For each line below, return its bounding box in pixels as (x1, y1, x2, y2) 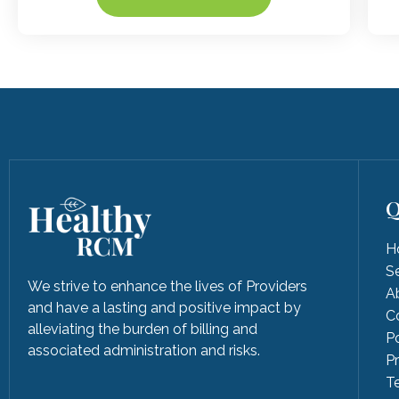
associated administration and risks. (28, 341, 260, 359)
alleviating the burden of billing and (28, 320, 257, 338)
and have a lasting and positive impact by (28, 298, 301, 316)
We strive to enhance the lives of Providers (28, 277, 307, 295)
